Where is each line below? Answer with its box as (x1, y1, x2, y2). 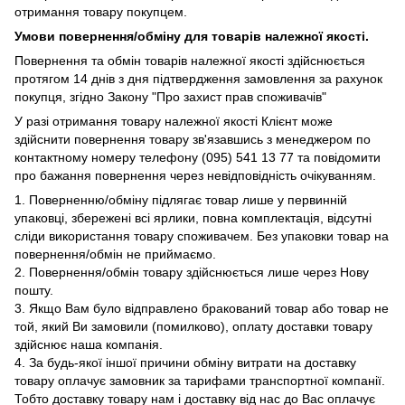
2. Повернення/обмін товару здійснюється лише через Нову (14, 264, 369, 279)
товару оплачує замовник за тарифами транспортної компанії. (14, 372, 389, 388)
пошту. (14, 282, 57, 297)
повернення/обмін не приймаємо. (14, 246, 216, 261)
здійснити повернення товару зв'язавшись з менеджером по (14, 131, 371, 146)
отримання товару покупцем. (14, 4, 187, 19)
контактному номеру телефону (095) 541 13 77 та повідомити (14, 149, 381, 165)
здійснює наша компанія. (14, 336, 163, 352)
